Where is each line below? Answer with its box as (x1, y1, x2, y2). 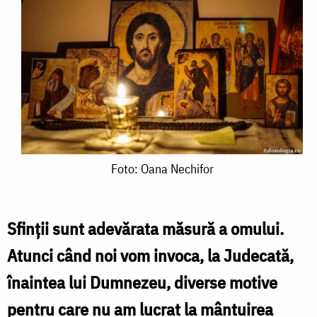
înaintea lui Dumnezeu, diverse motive (7, 270, 277, 294)
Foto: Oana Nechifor (110, 160, 214, 177)
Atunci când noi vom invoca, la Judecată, (7, 243, 294, 267)
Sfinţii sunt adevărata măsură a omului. (7, 217, 284, 240)
